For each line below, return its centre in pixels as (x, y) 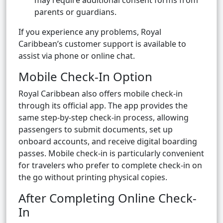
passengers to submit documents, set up (96, 130)
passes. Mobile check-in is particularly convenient (111, 154)
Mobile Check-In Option (85, 77)
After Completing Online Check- (108, 198)
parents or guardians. (75, 12)
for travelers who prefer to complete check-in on (110, 166)
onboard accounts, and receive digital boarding (108, 142)
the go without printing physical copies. (93, 177)
